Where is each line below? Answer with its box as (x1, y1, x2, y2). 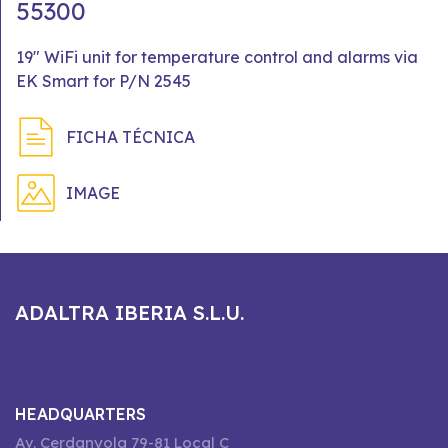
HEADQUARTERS (15, 404, 146, 424)
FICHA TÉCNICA (66, 127, 195, 147)
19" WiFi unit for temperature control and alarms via (16, 47, 418, 67)
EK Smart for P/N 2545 (16, 71, 191, 91)
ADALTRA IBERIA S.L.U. (15, 300, 244, 325)
